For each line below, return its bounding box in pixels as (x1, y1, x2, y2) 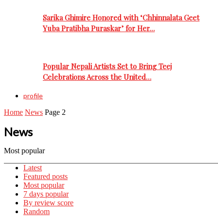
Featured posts (23, 172, 68, 181)
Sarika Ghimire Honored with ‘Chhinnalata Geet (43, 13, 200, 23)
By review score (23, 198, 73, 207)
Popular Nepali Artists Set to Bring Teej (43, 61, 172, 71)
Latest (23, 163, 42, 172)
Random (23, 207, 50, 216)
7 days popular (23, 189, 69, 198)
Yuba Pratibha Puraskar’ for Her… (43, 23, 155, 34)
